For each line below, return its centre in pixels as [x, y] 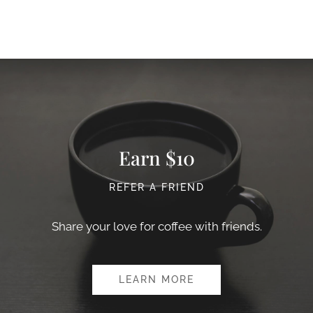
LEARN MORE [156, 279]
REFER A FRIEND [156, 187]
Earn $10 [156, 157]
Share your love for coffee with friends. [156, 226]
